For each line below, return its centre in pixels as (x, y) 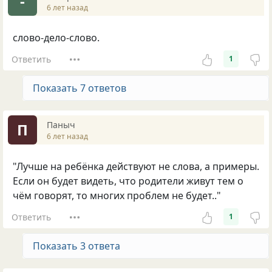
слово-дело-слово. (56, 38)
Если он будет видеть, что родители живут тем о (128, 181)
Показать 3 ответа (76, 246)
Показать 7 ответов (80, 88)
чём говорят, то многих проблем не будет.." (117, 196)
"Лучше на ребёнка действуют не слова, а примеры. (136, 167)
